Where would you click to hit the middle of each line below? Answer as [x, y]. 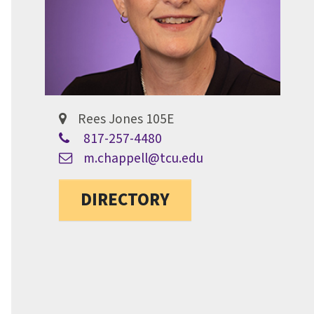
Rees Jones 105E [126, 120]
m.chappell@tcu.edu [143, 159]
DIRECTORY [125, 200]
